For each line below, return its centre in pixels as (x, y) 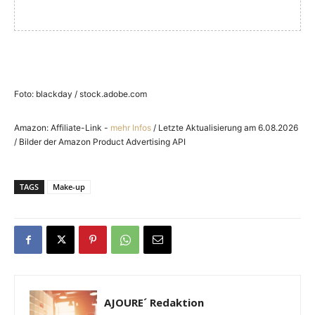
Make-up (69, 187)
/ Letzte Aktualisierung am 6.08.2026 (225, 128)
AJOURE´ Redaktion (154, 303)
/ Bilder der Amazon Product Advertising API (100, 142)
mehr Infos (131, 128)
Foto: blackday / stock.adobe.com (81, 94)
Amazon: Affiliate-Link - (62, 128)
